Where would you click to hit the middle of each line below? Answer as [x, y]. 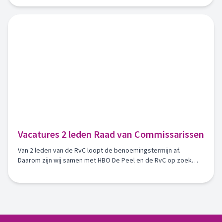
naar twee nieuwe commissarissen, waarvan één [90, 170]
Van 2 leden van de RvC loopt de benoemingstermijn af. [99, 150]
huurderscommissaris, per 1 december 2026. [84, 180]
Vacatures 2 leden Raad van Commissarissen [111, 134]
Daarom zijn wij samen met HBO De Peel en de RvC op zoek [105, 160]
